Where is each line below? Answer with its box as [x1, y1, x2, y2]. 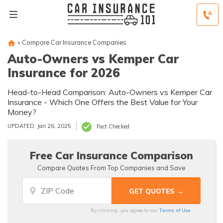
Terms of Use [159, 207, 191, 214]
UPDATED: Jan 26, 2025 [7, 122, 71, 129]
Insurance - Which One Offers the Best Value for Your [7, 97, 198, 107]
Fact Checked [97, 123, 129, 130]
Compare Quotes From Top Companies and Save [37, 164, 186, 172]
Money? [7, 107, 36, 117]
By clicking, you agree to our [91, 207, 160, 214]
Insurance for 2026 [7, 65, 120, 80]
